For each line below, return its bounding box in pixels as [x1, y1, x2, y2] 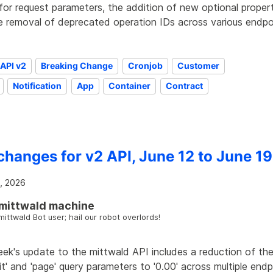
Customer [177, 60, 220, 71]
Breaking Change [41, 60, 113, 71]
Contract [165, 80, 203, 91]
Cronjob [127, 60, 163, 71]
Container [108, 80, 151, 91]
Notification [13, 80, 62, 91]
